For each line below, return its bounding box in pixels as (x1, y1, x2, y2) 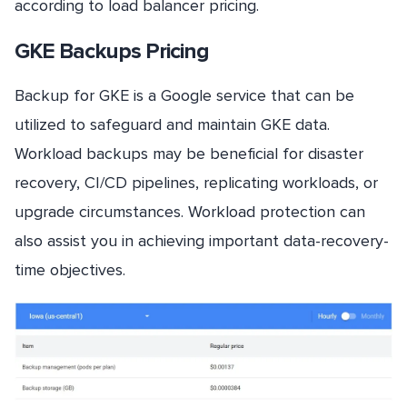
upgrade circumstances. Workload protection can (15, 202, 365, 223)
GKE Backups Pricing (15, 38, 209, 65)
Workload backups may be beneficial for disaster (15, 144, 363, 164)
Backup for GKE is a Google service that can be (15, 85, 354, 106)
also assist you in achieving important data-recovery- (15, 231, 389, 252)
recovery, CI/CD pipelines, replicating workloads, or (15, 173, 378, 194)
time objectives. (15, 260, 125, 281)
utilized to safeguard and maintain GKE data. (15, 114, 330, 135)
